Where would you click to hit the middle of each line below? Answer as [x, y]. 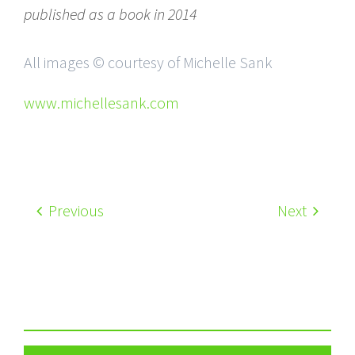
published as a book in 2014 [110, 13]
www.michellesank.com [101, 102]
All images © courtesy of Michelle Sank [148, 62]
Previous [74, 210]
